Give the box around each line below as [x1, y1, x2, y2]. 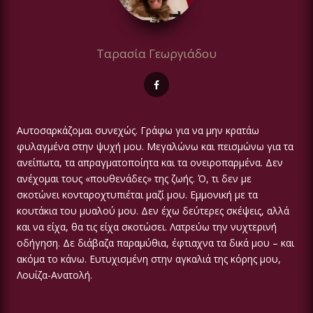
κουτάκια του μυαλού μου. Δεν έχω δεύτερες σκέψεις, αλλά [17, 204, 289, 218]
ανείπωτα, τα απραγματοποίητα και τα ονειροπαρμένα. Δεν [17, 156, 283, 170]
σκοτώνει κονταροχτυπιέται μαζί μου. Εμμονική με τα [17, 188, 258, 202]
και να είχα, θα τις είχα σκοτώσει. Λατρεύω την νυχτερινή [17, 220, 277, 234]
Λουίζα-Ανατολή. [17, 268, 92, 282]
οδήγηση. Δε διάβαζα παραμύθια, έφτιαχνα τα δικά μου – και [17, 236, 294, 250]
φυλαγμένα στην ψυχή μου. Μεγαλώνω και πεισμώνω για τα [17, 140, 293, 154]
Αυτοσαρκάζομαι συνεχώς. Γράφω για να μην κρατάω [17, 124, 259, 138]
